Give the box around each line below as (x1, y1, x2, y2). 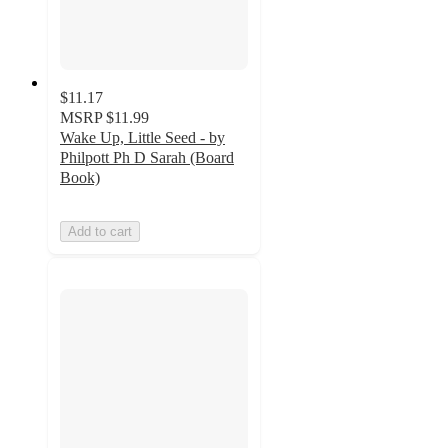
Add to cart (68, 224, 132, 240)
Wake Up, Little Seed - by (60, 129, 225, 147)
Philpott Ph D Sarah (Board (60, 149, 234, 167)
